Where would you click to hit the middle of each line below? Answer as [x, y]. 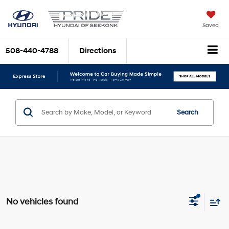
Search [187, 112]
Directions [98, 51]
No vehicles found [42, 202]
